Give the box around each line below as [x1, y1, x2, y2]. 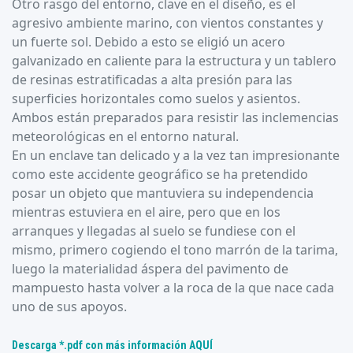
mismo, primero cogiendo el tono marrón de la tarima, [12, 240, 338, 258]
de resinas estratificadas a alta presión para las [12, 70, 292, 88]
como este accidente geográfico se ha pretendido [12, 165, 308, 183]
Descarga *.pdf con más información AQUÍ [12, 338, 213, 351]
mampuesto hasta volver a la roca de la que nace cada [12, 278, 334, 296]
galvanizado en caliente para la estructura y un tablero [12, 51, 336, 69]
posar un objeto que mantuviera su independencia [12, 184, 314, 202]
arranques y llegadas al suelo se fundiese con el [12, 221, 295, 240]
